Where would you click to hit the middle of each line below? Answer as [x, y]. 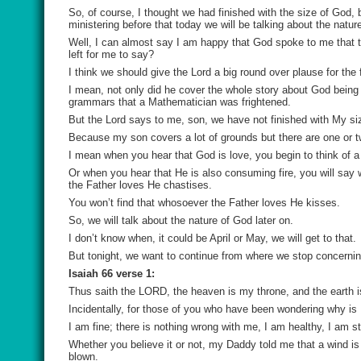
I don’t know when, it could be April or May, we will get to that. [212, 238]
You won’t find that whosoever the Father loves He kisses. [204, 203]
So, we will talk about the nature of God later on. [181, 220]
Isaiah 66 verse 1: [112, 274]
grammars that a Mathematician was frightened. [180, 102]
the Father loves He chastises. [140, 185]
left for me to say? [111, 54]
